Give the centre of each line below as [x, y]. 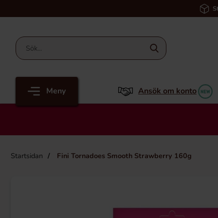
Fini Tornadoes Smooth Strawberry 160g [123, 156]
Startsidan [27, 156]
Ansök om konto [167, 91]
